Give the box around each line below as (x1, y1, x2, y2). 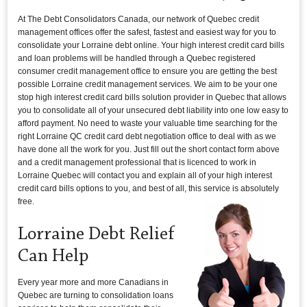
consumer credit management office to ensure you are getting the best (18, 66, 278, 77)
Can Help (18, 247, 89, 266)
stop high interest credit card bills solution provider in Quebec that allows (18, 93, 287, 103)
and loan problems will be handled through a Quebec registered (18, 53, 256, 64)
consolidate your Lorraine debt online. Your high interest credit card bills (18, 40, 285, 51)
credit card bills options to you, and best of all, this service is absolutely (18, 184, 280, 194)
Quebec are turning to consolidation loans (18, 290, 174, 300)
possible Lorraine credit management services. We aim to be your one (18, 79, 278, 90)
